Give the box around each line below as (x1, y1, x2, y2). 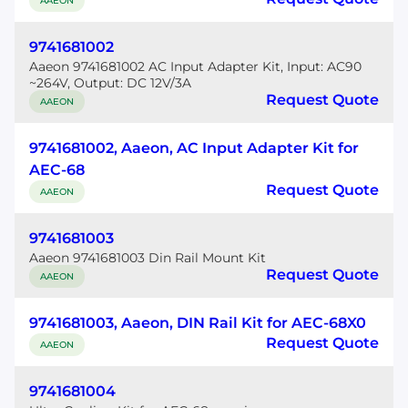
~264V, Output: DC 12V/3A (29, 75, 191, 91)
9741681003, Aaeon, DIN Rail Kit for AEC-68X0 (29, 314, 366, 331)
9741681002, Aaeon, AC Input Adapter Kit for (29, 139, 359, 157)
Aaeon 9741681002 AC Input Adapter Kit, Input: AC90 (29, 58, 362, 75)
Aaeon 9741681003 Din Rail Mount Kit (29, 250, 266, 266)
